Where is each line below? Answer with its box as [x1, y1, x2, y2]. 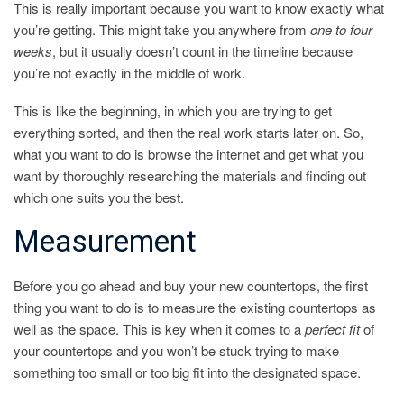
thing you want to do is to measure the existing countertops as [14, 298, 376, 317]
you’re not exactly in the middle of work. [14, 63, 245, 83]
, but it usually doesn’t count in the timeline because [52, 41, 353, 61]
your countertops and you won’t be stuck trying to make [14, 341, 339, 361]
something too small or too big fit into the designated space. [14, 363, 361, 382]
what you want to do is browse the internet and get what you [14, 144, 363, 164]
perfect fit [305, 319, 360, 339]
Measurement [14, 220, 197, 265]
